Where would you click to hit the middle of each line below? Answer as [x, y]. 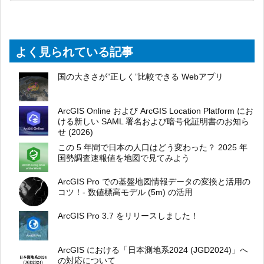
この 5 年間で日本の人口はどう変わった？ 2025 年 [153, 147]
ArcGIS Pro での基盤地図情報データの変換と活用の [154, 181]
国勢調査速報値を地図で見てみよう [124, 158]
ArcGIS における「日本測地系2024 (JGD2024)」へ [153, 250]
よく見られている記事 [74, 52]
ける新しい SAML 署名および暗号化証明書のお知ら [154, 121]
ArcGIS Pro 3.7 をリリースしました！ [128, 215]
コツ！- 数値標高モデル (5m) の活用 [125, 192]
